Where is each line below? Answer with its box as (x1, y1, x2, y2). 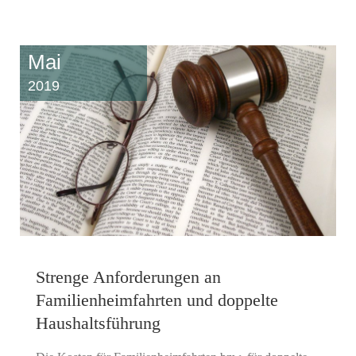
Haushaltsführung (36, 312, 161, 333)
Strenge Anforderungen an (36, 266, 221, 287)
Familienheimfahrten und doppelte (36, 289, 278, 310)
